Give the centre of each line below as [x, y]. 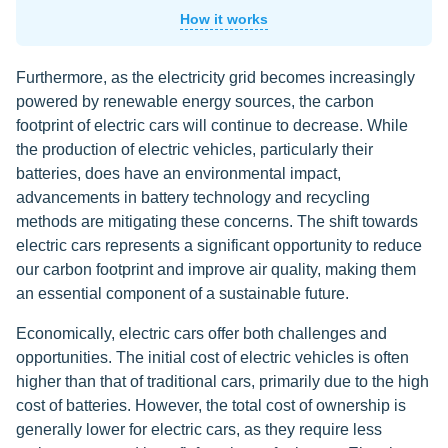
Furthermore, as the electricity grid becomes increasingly [215, 77]
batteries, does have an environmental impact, [178, 173]
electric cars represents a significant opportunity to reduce [219, 245]
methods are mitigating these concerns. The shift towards [217, 221]
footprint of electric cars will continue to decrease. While [212, 125]
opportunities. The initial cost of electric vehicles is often [212, 357]
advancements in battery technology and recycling [193, 197]
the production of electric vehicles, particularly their [194, 149]
